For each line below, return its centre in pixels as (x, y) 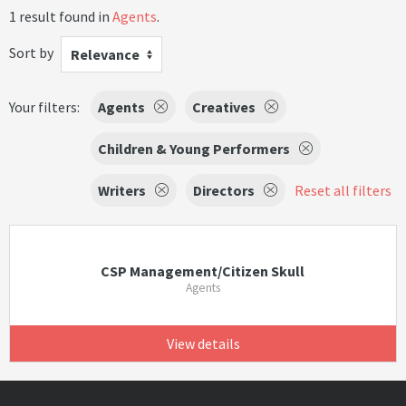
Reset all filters (343, 190)
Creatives (224, 107)
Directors (224, 190)
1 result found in (61, 16)
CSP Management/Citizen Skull (203, 271)
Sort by (31, 52)
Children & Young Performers (194, 149)
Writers (122, 190)
